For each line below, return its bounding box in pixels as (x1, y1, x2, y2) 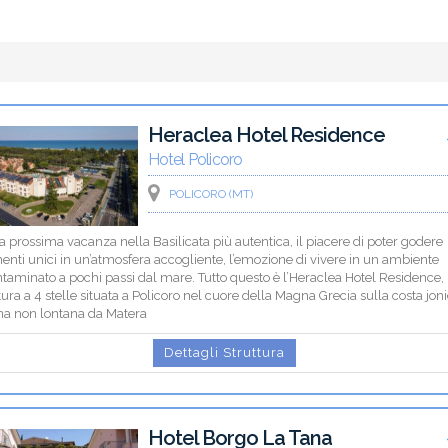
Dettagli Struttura (163, 344, 285, 360)
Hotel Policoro (147, 149, 243, 169)
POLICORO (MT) (168, 186, 253, 201)
